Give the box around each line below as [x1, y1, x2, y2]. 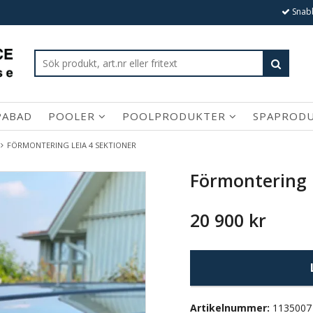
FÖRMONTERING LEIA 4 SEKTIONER [7, 140, 138, 150]
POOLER [48, 109, 99, 124]
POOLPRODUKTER [122, 109, 229, 124]
